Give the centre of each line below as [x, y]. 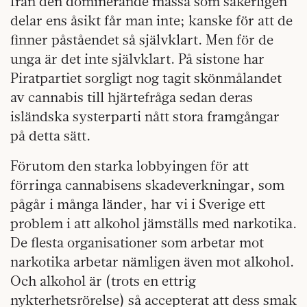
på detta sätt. [50, 135]
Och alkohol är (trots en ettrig [103, 281]
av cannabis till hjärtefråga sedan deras [132, 97]
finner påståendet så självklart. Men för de [142, 39]
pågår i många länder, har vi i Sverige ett [138, 204]
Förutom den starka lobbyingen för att [130, 165]
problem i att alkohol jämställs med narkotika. [153, 223]
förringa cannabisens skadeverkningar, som [147, 185]
